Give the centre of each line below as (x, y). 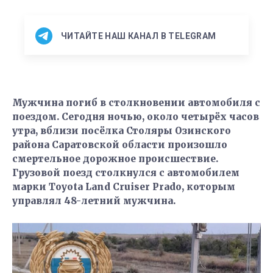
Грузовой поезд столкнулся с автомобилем (126, 173)
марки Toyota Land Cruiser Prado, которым (124, 187)
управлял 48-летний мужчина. (94, 201)
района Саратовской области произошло (120, 145)
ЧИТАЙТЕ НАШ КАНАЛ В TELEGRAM (139, 36)
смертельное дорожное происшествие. (115, 159)
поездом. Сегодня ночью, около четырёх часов (136, 117)
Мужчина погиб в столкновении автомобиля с (136, 103)
